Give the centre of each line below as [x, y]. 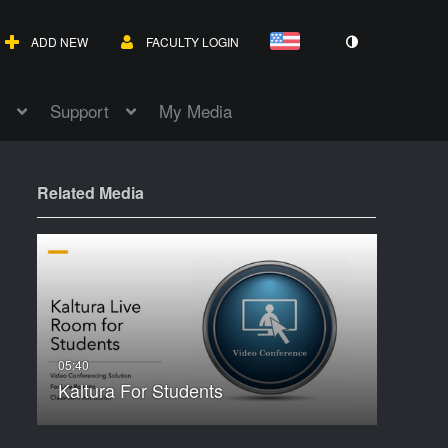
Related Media [90, 193]
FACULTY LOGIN [192, 41]
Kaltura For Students [140, 390]
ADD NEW [59, 41]
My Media [195, 111]
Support [79, 111]
